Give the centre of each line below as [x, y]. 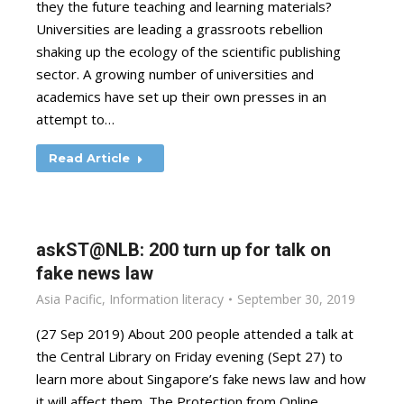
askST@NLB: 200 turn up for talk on [184, 250]
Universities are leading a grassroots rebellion [179, 29]
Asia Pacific [69, 299]
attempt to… [75, 119]
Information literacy [166, 299]
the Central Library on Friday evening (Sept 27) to [189, 356]
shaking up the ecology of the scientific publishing [188, 51]
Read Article [89, 158]
